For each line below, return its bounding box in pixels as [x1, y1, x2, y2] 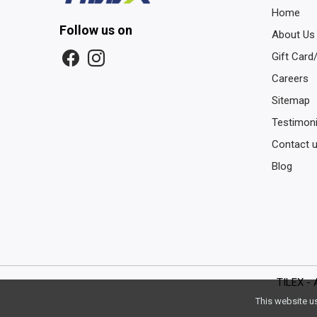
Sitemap [272, 93, 310, 107]
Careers [272, 71, 309, 85]
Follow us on [59, 22, 132, 38]
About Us [272, 28, 315, 41]
